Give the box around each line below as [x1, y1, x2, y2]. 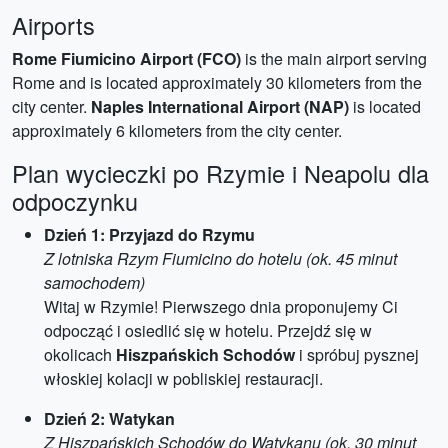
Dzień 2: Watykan [44, 407, 175, 430]
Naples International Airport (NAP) [91, 95, 349, 118]
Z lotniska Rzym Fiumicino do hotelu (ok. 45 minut [44, 247, 397, 270]
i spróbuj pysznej [295, 343, 419, 366]
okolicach [44, 343, 116, 366]
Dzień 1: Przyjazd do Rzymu [44, 223, 255, 246]
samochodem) [44, 271, 145, 294]
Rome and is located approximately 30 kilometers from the [12, 71, 422, 94]
